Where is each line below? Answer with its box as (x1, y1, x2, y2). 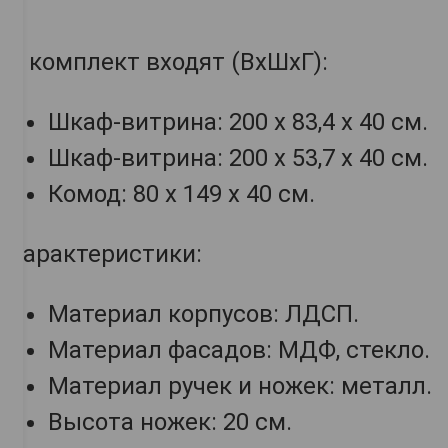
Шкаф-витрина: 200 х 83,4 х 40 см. (48, 108, 428, 137)
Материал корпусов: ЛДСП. (48, 300, 359, 329)
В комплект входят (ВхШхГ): (8, 48, 328, 77)
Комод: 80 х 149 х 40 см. (48, 180, 315, 209)
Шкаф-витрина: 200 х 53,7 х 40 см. (48, 144, 428, 173)
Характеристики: (8, 240, 202, 269)
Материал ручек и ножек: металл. (48, 372, 432, 401)
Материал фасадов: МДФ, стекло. (48, 336, 430, 365)
